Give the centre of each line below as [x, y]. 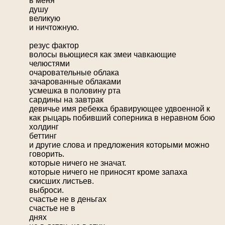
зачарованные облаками [75, 82]
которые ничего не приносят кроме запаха [108, 172]
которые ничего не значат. [78, 163]
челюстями [49, 64]
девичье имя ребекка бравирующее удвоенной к [120, 109]
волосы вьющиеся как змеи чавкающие [103, 55]
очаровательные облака [74, 73]
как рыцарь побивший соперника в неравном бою [122, 118]
